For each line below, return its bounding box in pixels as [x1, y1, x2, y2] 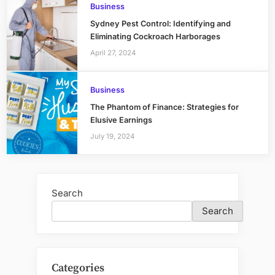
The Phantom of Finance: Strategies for [90, 103, 239, 112]
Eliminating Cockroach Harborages [90, 32, 220, 42]
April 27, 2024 [90, 48, 136, 57]
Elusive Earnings [90, 115, 152, 125]
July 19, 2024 [90, 131, 134, 141]
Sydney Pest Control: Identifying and [90, 19, 231, 29]
